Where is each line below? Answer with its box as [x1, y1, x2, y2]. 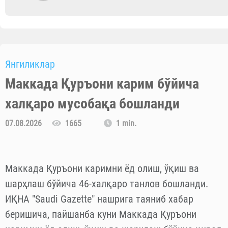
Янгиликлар [5, 58, 55, 71]
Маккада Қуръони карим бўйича [5, 75, 199, 93]
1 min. [112, 119, 136, 129]
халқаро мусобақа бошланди [5, 95, 180, 112]
